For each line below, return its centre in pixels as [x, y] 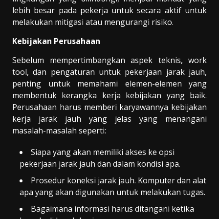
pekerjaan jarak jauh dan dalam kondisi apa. [100, 164]
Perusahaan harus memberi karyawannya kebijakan [109, 107]
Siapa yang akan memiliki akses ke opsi [103, 152]
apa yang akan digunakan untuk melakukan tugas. [112, 192]
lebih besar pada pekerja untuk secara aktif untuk [109, 10]
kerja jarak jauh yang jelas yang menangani [109, 119]
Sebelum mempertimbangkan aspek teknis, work [109, 60]
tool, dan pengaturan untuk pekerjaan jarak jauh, [109, 72]
